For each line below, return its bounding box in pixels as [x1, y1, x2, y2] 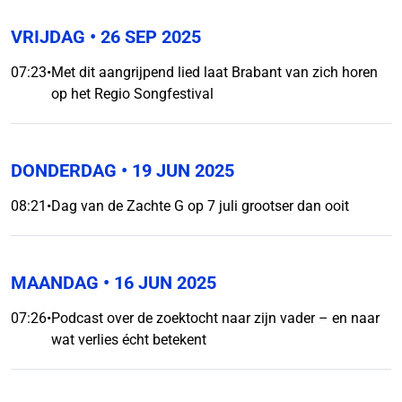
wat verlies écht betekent [51, 331, 206, 348]
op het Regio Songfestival [51, 85, 214, 102]
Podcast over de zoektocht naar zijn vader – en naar [51, 310, 380, 327]
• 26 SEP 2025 [85, 26, 201, 48]
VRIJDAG [11, 26, 85, 48]
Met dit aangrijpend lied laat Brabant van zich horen [51, 64, 378, 81]
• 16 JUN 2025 [99, 272, 216, 293]
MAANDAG [11, 272, 99, 293]
